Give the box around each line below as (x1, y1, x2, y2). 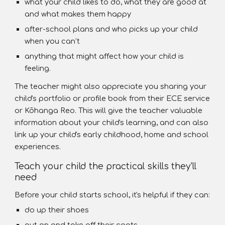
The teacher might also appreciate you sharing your (15, 82, 207, 90)
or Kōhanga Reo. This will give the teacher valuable (15, 106, 203, 115)
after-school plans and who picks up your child (25, 25, 198, 33)
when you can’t (25, 37, 80, 45)
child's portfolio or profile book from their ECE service (15, 94, 210, 102)
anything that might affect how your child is (25, 52, 184, 60)
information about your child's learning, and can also (15, 119, 209, 127)
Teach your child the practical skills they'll (15, 162, 197, 171)
